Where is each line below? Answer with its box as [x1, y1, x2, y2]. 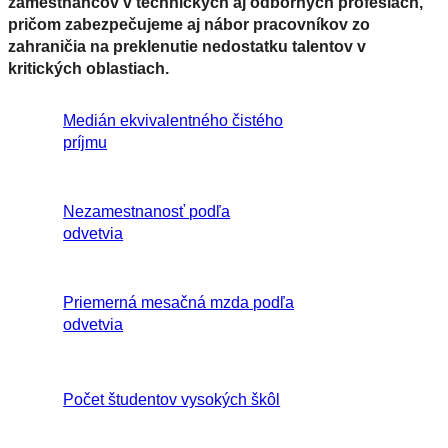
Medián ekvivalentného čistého [63, 112, 284, 130]
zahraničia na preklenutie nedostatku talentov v [8, 38, 366, 56]
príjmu [63, 134, 108, 152]
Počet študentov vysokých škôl [63, 391, 281, 409]
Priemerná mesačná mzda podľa [63, 294, 295, 312]
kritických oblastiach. [8, 60, 169, 78]
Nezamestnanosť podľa [63, 203, 231, 221]
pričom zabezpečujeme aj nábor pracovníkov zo [8, 16, 370, 34]
